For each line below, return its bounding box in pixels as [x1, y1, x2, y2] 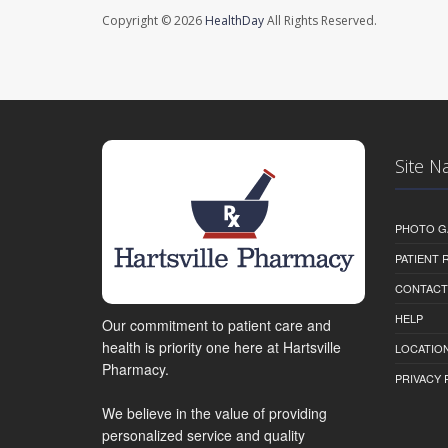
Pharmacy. [102, 358, 169, 379]
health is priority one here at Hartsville [102, 336, 341, 357]
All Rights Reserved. [264, 12, 377, 30]
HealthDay [205, 12, 264, 30]
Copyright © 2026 [102, 12, 205, 30]
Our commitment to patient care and [102, 314, 331, 335]
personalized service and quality [102, 424, 305, 445]
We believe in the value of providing [102, 402, 327, 423]
